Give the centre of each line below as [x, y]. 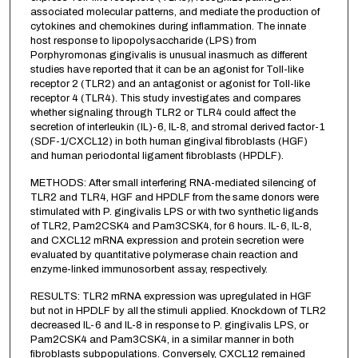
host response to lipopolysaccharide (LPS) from [143, 41]
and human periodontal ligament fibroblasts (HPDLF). [157, 156]
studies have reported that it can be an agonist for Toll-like [167, 70]
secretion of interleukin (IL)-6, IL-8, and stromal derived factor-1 [177, 127]
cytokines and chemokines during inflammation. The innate [168, 27]
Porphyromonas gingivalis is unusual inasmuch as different [169, 56]
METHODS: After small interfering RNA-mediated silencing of [173, 183]
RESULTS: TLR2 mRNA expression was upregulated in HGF [171, 297]
